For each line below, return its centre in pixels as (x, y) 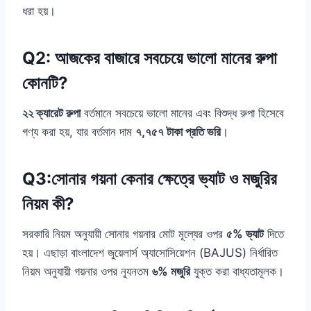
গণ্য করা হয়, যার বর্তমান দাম (79, 132)
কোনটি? (45, 83)
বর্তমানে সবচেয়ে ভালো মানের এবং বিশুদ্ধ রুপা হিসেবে (182, 114)
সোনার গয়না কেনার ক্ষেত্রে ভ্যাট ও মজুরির (164, 179)
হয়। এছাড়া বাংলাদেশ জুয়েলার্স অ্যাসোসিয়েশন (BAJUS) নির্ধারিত (150, 253)
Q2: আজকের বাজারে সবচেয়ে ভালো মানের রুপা (150, 58)
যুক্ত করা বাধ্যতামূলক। (237, 272)
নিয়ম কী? (48, 204)
